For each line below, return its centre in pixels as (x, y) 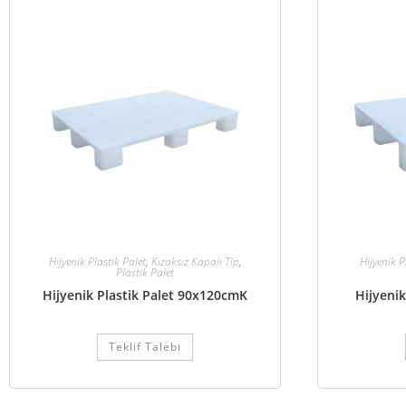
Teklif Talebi (145, 347)
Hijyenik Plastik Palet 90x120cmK (145, 295)
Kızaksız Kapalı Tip (195, 261)
